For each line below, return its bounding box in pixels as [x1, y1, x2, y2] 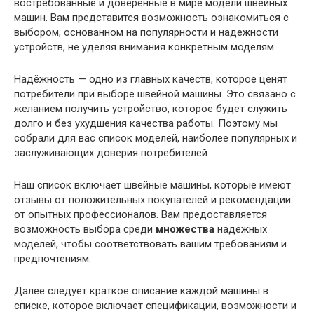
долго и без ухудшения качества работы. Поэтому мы [14, 117, 278, 130]
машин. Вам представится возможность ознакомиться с [14, 11, 289, 25]
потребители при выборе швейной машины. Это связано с [14, 88, 296, 101]
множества [156, 223, 214, 236]
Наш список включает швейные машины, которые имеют [14, 179, 291, 192]
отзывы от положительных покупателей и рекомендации [14, 193, 291, 207]
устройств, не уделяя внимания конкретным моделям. [14, 41, 276, 54]
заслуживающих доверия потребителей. [14, 146, 210, 160]
